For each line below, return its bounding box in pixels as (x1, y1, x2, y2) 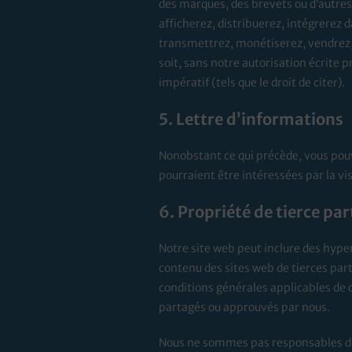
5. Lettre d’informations (158, 109, 343, 130)
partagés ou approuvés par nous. (158, 300, 330, 315)
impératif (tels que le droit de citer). (158, 75, 345, 90)
